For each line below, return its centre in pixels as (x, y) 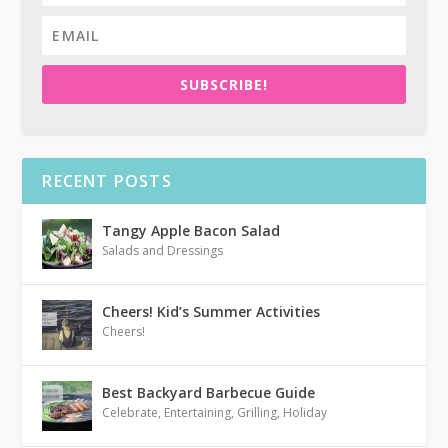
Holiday (305, 413)
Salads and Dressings (163, 251)
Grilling (257, 413)
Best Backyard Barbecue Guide (209, 393)
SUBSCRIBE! (224, 85)
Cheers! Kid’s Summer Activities (211, 312)
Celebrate (130, 413)
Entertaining (198, 413)
